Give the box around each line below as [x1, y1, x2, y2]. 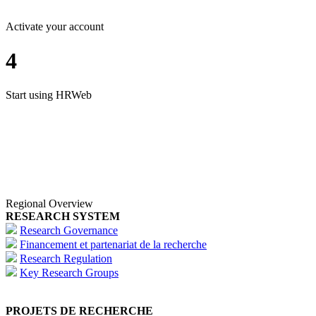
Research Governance [20, 224, 118, 237]
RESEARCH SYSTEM [6, 210, 120, 223]
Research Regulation [20, 253, 112, 265]
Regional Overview [6, 197, 93, 210]
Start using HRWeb [6, 89, 92, 102]
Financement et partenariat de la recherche [20, 238, 207, 251]
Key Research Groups [20, 267, 119, 279]
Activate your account [6, 20, 104, 32]
